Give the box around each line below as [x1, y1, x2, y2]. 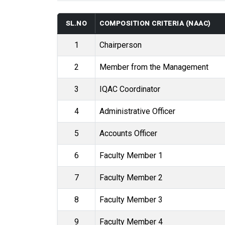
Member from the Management [99, 62, 208, 72]
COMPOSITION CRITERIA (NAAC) [99, 19, 210, 28]
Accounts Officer [99, 129, 157, 139]
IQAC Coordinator [99, 84, 160, 94]
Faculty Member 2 [99, 173, 163, 183]
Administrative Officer [99, 106, 175, 117]
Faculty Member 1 [99, 151, 163, 161]
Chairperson [99, 40, 142, 50]
